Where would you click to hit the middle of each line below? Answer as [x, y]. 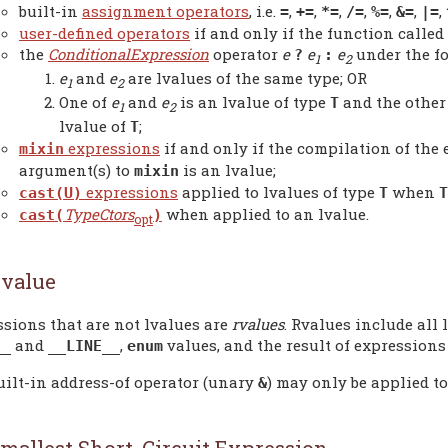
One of [85, 101]
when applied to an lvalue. [265, 213]
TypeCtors [99, 213]
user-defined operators [104, 32]
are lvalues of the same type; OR [245, 77]
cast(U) [50, 192]
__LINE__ [84, 346]
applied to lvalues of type [278, 191]
